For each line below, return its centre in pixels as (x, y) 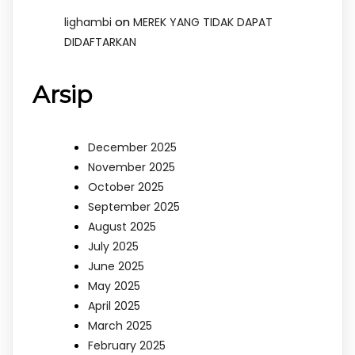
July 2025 (113, 247)
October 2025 (126, 187)
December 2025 (132, 148)
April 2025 (114, 306)
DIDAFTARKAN (100, 42)
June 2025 (116, 267)
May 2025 (114, 286)
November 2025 (132, 168)
